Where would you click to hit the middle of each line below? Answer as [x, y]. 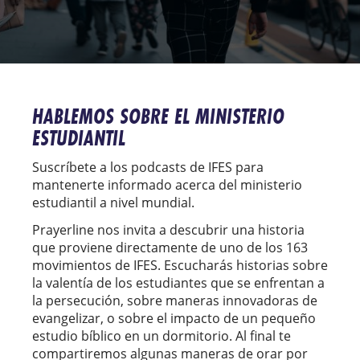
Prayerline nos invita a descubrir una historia [168, 230]
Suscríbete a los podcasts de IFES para [148, 167]
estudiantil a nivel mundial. [115, 202]
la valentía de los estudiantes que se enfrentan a [178, 283]
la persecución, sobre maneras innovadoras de [175, 301]
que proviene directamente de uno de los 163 [170, 247]
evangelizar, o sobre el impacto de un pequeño [174, 318]
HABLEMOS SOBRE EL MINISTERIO [158, 116]
